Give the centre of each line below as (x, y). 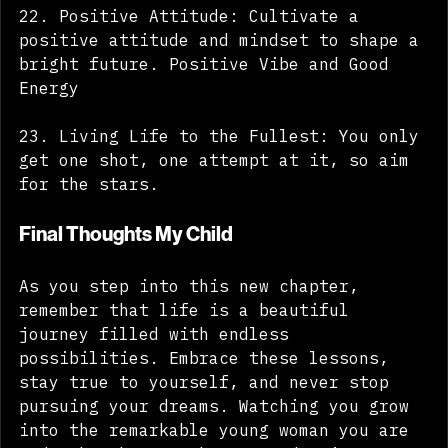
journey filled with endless (159, 361)
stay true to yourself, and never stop (209, 409)
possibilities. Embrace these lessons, (209, 385)
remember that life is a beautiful (189, 337)
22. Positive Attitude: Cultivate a (194, 43)
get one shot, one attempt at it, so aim (219, 187)
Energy (49, 115)
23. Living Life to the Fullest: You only (224, 163)
